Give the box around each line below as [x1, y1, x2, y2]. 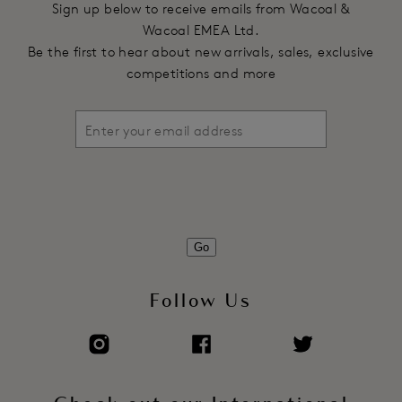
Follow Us [150, 290, 252, 312]
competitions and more [126, 64, 276, 82]
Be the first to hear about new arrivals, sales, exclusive [28, 42, 374, 60]
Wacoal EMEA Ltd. [142, 21, 260, 39]
